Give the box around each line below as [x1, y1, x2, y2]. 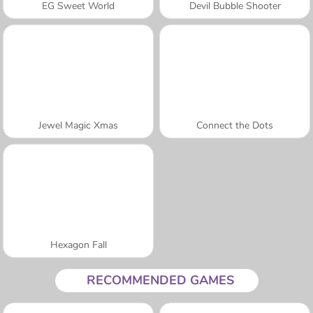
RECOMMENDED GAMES [86, 271, 234, 289]
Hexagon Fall [50, 238, 107, 252]
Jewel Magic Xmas [38, 118, 118, 132]
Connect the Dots [196, 118, 273, 132]
